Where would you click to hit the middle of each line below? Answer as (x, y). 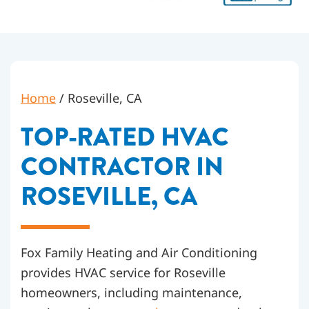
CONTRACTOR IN (122, 167)
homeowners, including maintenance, (131, 293)
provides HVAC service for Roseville (123, 273)
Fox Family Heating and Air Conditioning (139, 253)
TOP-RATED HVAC (125, 137)
